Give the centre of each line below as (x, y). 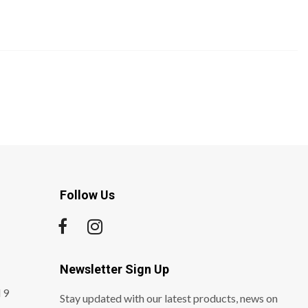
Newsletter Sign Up (115, 269)
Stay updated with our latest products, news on (169, 298)
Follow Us (88, 195)
